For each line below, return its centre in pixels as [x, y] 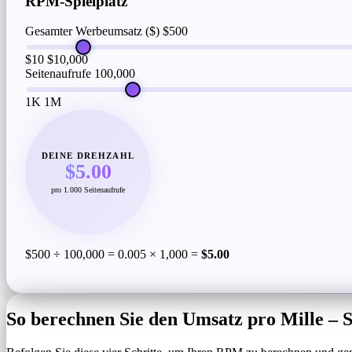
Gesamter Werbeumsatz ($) [92, 31]
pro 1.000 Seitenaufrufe [88, 189]
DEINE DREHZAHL [88, 155]
